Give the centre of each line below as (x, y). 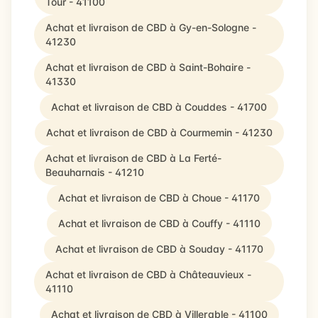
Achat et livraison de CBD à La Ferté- (133, 158)
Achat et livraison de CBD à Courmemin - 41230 (159, 132)
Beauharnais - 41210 (95, 172)
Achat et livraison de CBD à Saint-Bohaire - (148, 67)
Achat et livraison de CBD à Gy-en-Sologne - (151, 27)
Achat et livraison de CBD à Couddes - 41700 (159, 107)
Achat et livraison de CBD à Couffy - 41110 (159, 223)
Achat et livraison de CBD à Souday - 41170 (159, 249)
